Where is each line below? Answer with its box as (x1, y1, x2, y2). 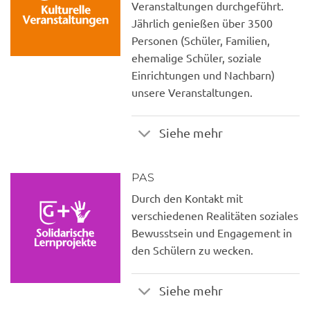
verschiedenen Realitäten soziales (131, 208, 298, 222)
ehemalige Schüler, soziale (131, 50, 262, 64)
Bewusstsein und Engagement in (131, 225, 292, 239)
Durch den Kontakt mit (131, 190, 243, 205)
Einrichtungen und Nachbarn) (131, 67, 275, 82)
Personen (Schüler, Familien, (131, 33, 270, 47)
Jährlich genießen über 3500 (131, 15, 273, 30)
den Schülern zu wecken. (131, 242, 253, 257)
